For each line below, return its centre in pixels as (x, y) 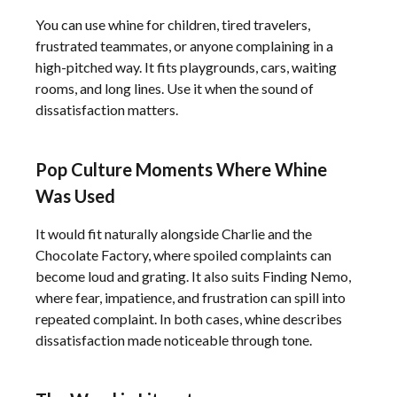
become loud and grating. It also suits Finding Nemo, (193, 276)
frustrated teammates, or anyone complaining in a (184, 46)
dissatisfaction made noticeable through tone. (174, 340)
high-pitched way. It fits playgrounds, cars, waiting (186, 67)
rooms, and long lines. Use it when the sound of (175, 88)
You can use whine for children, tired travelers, (173, 24)
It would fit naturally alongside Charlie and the (174, 234)
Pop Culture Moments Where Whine (181, 169)
